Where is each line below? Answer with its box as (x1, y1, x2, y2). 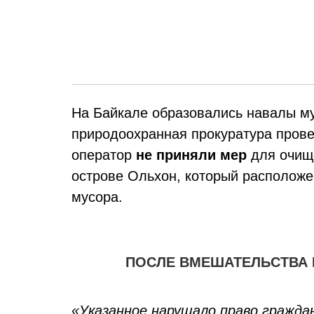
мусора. (71, 189, 123, 205)
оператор (71, 147, 136, 163)
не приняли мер (136, 147, 251, 163)
